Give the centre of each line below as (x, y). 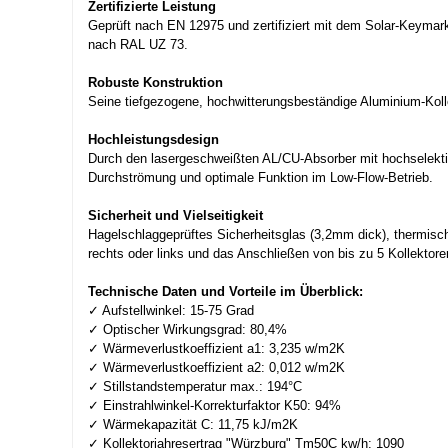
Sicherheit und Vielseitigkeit (175, 215)
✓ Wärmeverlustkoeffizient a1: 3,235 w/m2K (216, 348)
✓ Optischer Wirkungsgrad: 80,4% (187, 329)
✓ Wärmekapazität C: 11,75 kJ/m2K (193, 424)
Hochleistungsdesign (153, 139)
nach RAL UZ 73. (138, 44)
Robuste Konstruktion (155, 82)
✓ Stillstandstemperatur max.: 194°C (195, 386)
